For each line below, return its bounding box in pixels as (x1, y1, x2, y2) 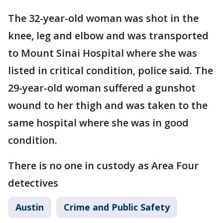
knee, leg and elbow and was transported (8, 29, 209, 42)
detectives (8, 176, 58, 190)
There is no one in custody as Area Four (8, 159, 199, 172)
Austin (15, 201, 44, 213)
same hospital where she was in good (8, 116, 189, 129)
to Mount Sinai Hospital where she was (8, 46, 197, 60)
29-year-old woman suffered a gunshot (8, 81, 196, 95)
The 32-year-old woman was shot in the (8, 11, 199, 25)
